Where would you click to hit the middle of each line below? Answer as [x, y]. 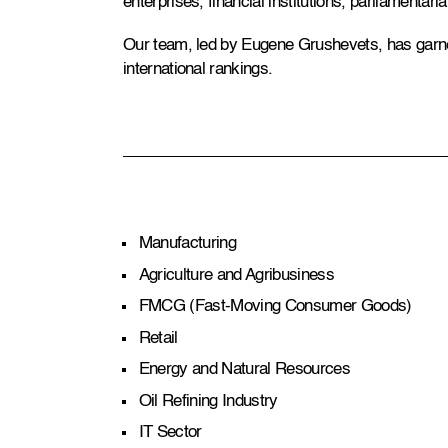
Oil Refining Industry [208, 401]
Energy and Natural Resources [244, 370]
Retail [158, 338]
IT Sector [170, 433]
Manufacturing [187, 244]
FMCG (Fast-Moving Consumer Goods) [275, 307]
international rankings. [197, 69]
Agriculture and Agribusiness [236, 275]
